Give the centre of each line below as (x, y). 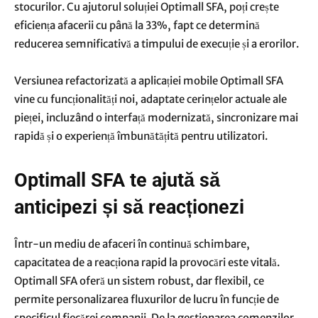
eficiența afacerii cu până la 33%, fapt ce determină (137, 25)
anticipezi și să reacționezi (129, 207)
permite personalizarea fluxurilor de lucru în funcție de (147, 299)
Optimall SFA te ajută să (117, 180)
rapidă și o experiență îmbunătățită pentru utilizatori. (142, 136)
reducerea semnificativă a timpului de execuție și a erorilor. (157, 44)
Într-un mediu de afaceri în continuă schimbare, (132, 244)
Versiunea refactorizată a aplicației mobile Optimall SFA (149, 81)
